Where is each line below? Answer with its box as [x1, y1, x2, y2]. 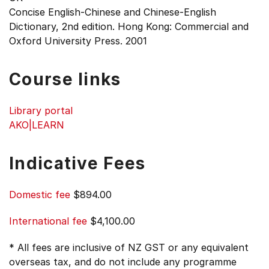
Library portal [9, 104, 73, 116]
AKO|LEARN [9, 119, 64, 131]
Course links [9, 69, 121, 89]
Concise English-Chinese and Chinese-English [9, 6, 216, 18]
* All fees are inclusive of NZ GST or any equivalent [9, 241, 249, 253]
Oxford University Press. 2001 [9, 35, 147, 47]
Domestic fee [9, 189, 70, 201]
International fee [9, 215, 87, 227]
